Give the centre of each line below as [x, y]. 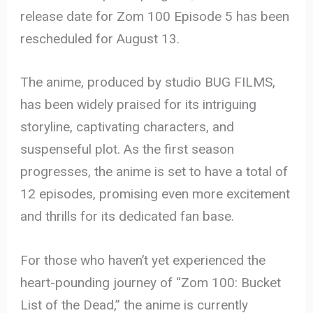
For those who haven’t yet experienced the [143, 260]
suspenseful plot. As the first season [128, 150]
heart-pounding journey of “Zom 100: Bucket [151, 282]
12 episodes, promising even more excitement [155, 194]
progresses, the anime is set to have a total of [154, 172]
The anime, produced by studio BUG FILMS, [148, 82]
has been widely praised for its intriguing [139, 105]
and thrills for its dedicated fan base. [128, 217]
